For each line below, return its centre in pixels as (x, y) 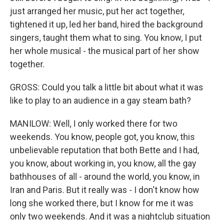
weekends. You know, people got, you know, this (102, 137)
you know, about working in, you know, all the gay (103, 163)
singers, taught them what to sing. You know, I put (106, 38)
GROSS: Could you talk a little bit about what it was (107, 87)
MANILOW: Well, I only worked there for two (94, 124)
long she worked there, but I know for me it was (102, 203)
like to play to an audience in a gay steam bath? (100, 100)
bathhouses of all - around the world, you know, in (105, 177)
